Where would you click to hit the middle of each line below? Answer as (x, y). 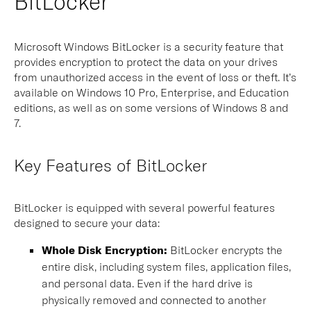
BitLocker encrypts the (225, 250)
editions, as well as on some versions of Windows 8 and (151, 107)
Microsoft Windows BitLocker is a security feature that (149, 46)
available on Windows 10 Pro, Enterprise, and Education (151, 92)
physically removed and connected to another (154, 300)
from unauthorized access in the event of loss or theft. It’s (155, 77)
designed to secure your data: (88, 222)
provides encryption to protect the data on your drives (146, 61)
